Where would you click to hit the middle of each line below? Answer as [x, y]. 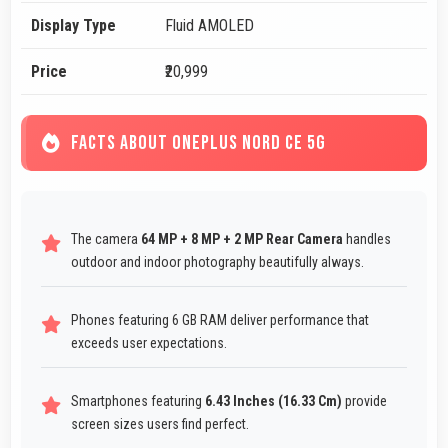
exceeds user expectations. [149, 343]
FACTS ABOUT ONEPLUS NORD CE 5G [198, 143]
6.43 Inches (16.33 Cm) [273, 401]
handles [367, 239]
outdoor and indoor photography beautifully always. [217, 262]
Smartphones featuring [138, 401]
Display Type [73, 26]
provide [364, 401]
